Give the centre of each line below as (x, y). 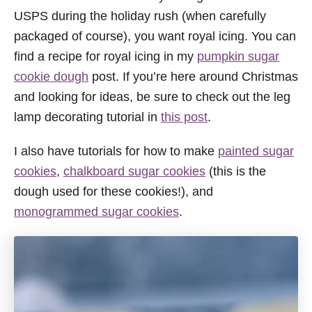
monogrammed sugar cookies (96, 212)
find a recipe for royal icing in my (106, 57)
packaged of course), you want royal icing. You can (155, 37)
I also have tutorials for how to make (116, 151)
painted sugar (256, 151)
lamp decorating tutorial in (87, 117)
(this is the (236, 172)
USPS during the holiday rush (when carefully (140, 16)
